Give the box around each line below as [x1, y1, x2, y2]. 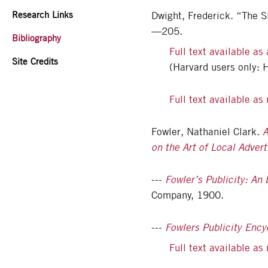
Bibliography [12, 32, 61, 44]
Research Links [12, 9, 73, 21]
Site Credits [12, 56, 58, 68]
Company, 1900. [151, 189, 224, 202]
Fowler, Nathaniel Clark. [151, 126, 263, 138]
